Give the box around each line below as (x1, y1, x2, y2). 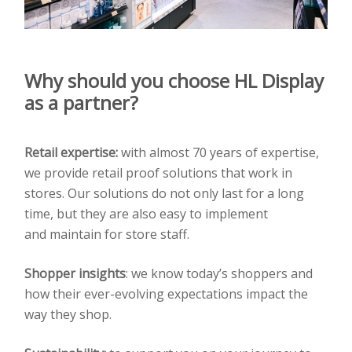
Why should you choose (24, 67, 234, 93)
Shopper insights (24, 264, 126, 282)
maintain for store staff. (49, 225, 189, 243)
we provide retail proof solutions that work (24, 163, 281, 181)
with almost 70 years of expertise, (118, 143, 319, 161)
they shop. (50, 305, 112, 323)
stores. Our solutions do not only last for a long (24, 184, 304, 202)
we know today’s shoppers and (128, 264, 313, 282)
